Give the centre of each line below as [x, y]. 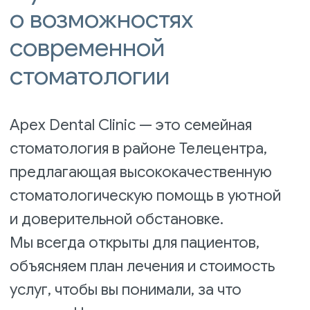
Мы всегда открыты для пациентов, [96, 84]
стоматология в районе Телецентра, [99, 17]
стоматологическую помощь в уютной [104, 51]
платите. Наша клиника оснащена [92, 135]
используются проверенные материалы [107, 168]
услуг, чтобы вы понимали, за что [90, 118]
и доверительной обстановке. [83, 67]
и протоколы [39, 185]
